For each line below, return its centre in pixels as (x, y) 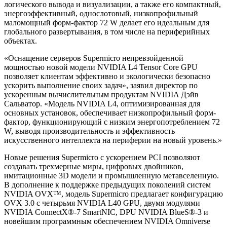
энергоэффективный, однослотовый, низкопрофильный (101, 14)
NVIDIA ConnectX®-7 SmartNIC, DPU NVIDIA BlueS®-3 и (106, 212)
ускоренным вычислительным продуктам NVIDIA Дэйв (101, 95)
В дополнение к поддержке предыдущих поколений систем (107, 185)
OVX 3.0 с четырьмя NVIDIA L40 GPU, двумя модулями (102, 203)
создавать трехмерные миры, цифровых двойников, (94, 167)
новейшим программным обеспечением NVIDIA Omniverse (107, 221)
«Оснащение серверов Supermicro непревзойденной (94, 58)
